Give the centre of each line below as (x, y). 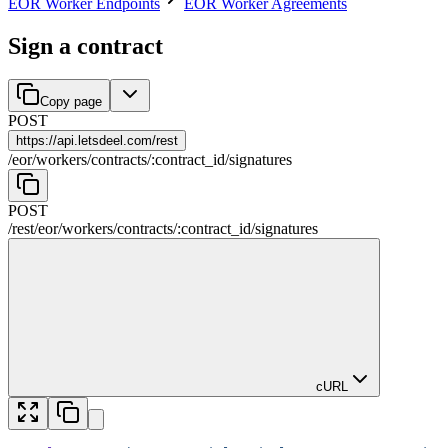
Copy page (71, 102)
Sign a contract (85, 45)
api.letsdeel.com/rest (117, 141)
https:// (36, 141)
